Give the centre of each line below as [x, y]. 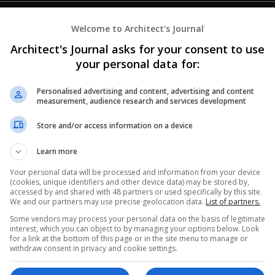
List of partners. [233, 201]
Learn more [57, 151]
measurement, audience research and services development [141, 101]
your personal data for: [137, 64]
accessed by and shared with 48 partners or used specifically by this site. [136, 192]
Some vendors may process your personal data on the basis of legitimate [137, 219]
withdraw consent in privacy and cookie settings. [94, 248]
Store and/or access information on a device [115, 126]
